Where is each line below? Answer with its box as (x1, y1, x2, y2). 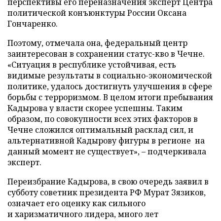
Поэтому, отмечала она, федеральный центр (7, 37, 187, 48)
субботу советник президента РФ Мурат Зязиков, (7, 187, 206, 198)
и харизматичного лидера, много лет (7, 209, 158, 220)
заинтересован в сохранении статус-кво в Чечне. (7, 48, 205, 59)
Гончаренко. (7, 18, 58, 29)
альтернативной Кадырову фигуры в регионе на (7, 135, 205, 146)
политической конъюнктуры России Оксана (7, 7, 186, 18)
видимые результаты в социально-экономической (7, 70, 212, 81)
